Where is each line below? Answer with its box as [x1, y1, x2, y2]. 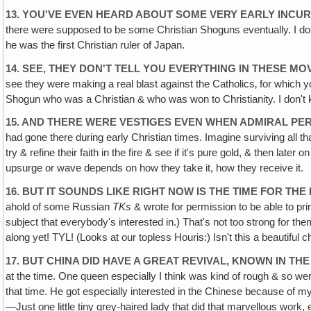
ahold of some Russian [6, 201, 113, 213]
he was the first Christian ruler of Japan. [6, 39, 185, 51]
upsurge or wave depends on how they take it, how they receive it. [6, 162, 304, 174]
